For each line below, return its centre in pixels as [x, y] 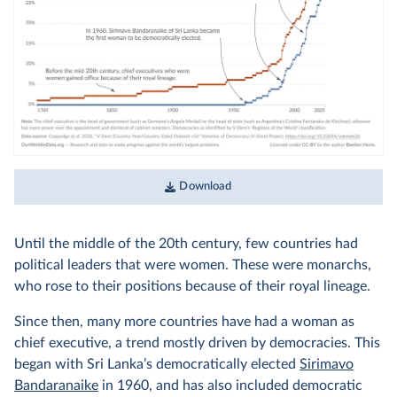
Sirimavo [327, 364]
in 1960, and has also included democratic [230, 385]
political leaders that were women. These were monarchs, [193, 265]
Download [206, 186]
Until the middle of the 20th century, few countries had [186, 243]
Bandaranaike [56, 385]
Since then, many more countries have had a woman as [184, 321]
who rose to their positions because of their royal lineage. [192, 286]
